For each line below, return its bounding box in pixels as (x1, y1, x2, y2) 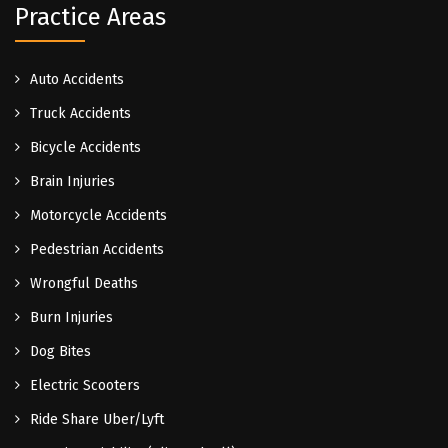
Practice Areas (15, 3, 166, 31)
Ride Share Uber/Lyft (30, 411, 164, 428)
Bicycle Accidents (30, 139, 141, 156)
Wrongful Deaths (30, 275, 138, 292)
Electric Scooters (30, 377, 140, 394)
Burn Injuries (30, 309, 113, 326)
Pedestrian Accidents (30, 241, 164, 258)
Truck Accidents (30, 105, 131, 122)
